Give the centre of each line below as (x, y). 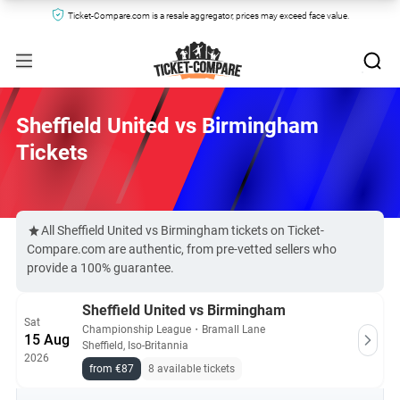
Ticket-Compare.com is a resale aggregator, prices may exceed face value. (208, 16)
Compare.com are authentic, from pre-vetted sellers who (182, 249)
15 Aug (47, 340)
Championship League (137, 329)
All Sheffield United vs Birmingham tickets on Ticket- (183, 230)
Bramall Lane (233, 329)
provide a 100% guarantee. (100, 268)
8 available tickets (192, 369)
